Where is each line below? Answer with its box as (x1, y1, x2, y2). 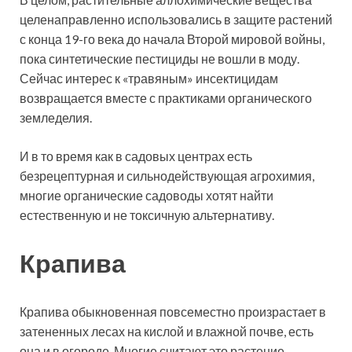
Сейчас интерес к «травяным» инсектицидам (20, 70, 278, 86)
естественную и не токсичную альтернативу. (20, 207, 274, 222)
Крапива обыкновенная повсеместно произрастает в (20, 304, 326, 320)
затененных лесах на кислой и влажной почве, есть (20, 324, 313, 339)
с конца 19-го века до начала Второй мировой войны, (20, 31, 324, 46)
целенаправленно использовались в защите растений (20, 11, 332, 27)
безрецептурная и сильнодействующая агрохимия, (20, 167, 314, 183)
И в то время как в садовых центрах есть (20, 148, 252, 163)
